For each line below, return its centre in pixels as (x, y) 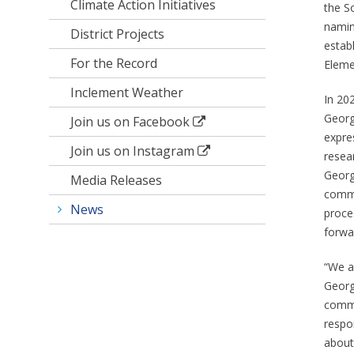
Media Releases (117, 181)
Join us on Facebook (130, 122)
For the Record (114, 64)
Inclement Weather (127, 93)
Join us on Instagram (133, 151)
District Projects (118, 34)
